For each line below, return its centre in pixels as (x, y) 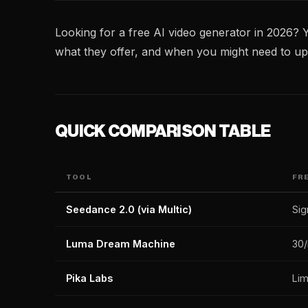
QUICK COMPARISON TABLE (163, 131)
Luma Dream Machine (121, 244)
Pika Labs (89, 278)
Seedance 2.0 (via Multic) (129, 209)
